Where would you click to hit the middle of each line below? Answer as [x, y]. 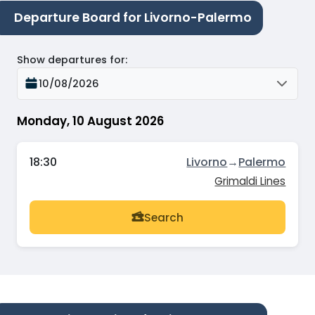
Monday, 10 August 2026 [90, 121]
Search [164, 217]
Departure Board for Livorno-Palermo [133, 18]
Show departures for [71, 59]
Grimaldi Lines [250, 181]
